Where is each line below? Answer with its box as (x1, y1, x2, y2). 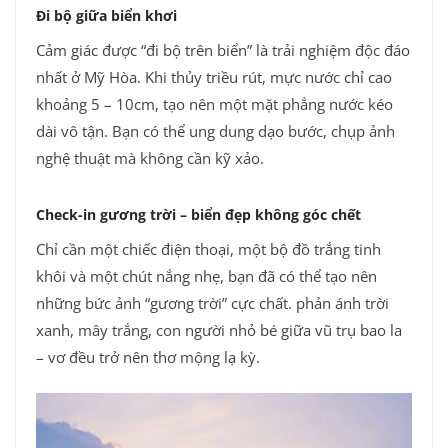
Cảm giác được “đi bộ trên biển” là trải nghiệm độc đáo (36, 40, 410, 61)
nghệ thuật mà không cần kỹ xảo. (36, 148, 264, 169)
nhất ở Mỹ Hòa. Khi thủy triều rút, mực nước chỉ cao (36, 67, 392, 88)
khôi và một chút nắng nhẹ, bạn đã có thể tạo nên (36, 265, 377, 286)
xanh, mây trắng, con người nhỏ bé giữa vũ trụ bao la (36, 319, 402, 340)
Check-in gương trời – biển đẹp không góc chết (36, 204, 361, 224)
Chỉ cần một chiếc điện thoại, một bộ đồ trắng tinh (36, 238, 381, 259)
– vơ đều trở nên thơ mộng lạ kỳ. (36, 346, 260, 367)
